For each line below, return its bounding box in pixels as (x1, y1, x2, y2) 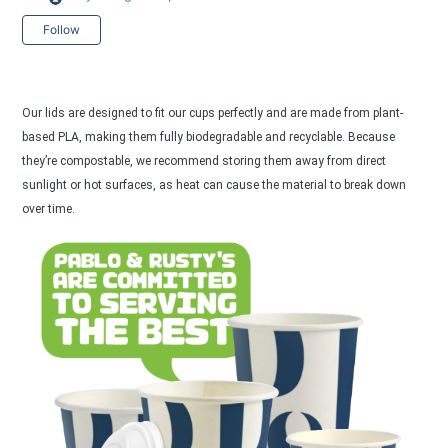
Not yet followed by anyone (101, 16, 295, 36)
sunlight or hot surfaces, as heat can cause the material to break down (22, 178, 407, 193)
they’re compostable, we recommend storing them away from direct (22, 154, 387, 169)
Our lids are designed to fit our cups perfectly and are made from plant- (22, 106, 404, 121)
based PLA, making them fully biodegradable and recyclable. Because (22, 130, 396, 145)
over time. (22, 202, 76, 217)
